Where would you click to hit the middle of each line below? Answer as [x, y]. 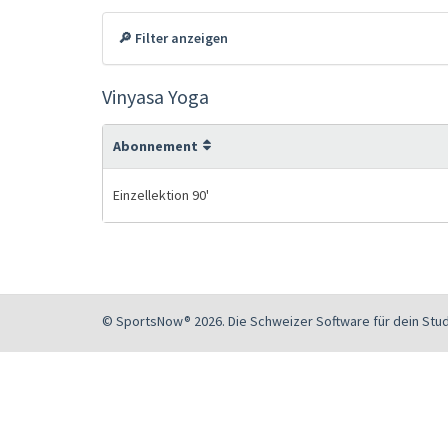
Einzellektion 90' [161, 194]
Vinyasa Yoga [155, 96]
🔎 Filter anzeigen [173, 37]
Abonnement [155, 145]
